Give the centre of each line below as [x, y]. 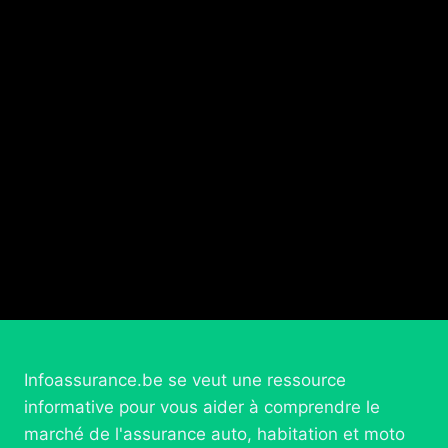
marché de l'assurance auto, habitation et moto [214, 434]
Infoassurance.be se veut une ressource [185, 380]
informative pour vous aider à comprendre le [202, 407]
